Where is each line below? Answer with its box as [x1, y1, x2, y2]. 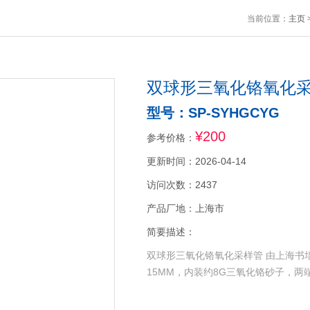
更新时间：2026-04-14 [146, 156, 246, 167]
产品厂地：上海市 [146, 203, 224, 214]
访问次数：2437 [146, 179, 217, 190]
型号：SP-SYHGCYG [146, 105, 280, 120]
